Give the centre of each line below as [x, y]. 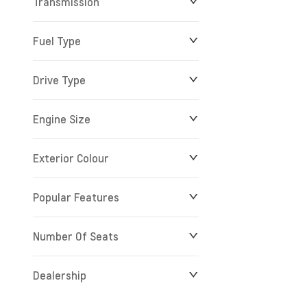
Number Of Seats [76, 236]
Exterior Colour [71, 158]
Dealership [60, 275]
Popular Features [76, 197]
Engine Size [62, 119]
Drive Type [59, 80]
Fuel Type [57, 41]
